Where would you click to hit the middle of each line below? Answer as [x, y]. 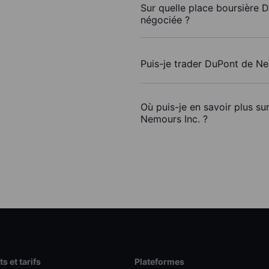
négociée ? [165, 20]
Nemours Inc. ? [174, 119]
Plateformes [159, 262]
